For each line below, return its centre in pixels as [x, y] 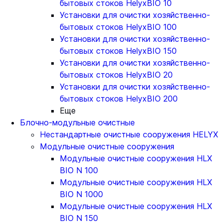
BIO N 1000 [81, 194]
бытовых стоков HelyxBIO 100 [118, 27]
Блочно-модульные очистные [77, 122]
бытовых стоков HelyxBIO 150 [118, 51]
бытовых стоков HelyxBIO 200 [119, 99]
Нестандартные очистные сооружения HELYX [129, 134]
